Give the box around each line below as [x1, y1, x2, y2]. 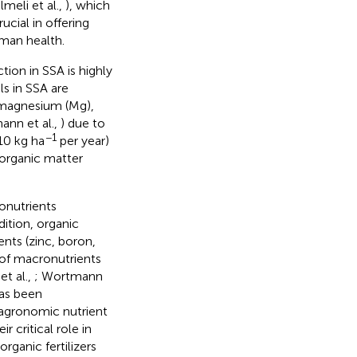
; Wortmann [33, 268, 103, 284]
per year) [56, 132, 109, 148]
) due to [60, 115, 105, 131]
